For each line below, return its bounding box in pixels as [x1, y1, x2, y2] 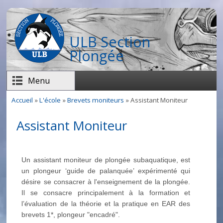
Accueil [11, 96, 33, 105]
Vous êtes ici [11, 103, 67, 115]
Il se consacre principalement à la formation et [21, 188, 191, 197]
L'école [39, 96, 61, 105]
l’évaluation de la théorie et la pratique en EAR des [21, 199, 191, 208]
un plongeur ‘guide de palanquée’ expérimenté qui [21, 166, 191, 175]
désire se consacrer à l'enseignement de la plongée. [21, 177, 191, 186]
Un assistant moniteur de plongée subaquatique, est [21, 155, 191, 164]
